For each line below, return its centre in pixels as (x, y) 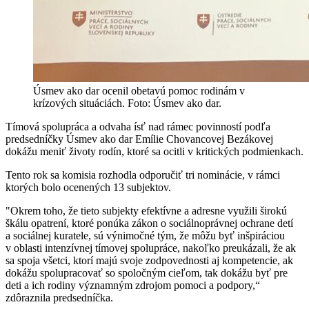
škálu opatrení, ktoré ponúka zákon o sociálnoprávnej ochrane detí (149, 223)
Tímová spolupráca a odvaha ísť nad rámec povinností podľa (138, 127)
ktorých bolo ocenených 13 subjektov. (88, 188)
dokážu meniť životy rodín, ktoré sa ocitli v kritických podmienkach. (154, 152)
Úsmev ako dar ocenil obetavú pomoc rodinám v (139, 91)
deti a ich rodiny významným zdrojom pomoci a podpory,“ (133, 286)
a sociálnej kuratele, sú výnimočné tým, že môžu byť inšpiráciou (145, 236)
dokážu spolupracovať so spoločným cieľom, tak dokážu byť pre (147, 273)
